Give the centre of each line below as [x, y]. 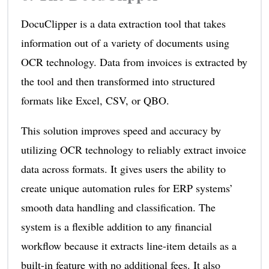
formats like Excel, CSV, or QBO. [95, 100]
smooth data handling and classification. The [118, 207]
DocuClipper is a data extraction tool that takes [123, 23]
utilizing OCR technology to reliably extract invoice [133, 149]
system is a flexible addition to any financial [116, 226]
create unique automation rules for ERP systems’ [127, 188]
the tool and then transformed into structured [118, 81]
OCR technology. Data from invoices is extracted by [134, 62]
